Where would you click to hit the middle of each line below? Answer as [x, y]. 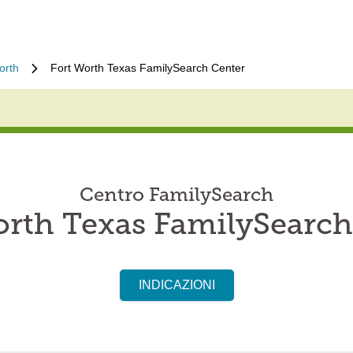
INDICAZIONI [176, 285]
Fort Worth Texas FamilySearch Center [148, 68]
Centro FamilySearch [176, 196]
